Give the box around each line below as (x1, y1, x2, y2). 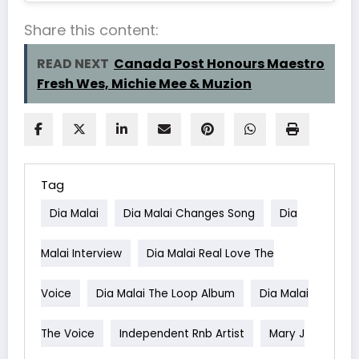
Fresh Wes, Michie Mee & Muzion (37, 74, 252, 93)
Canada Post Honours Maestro (114, 54, 325, 73)
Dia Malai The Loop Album (96, 285, 235, 301)
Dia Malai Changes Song (123, 205, 255, 221)
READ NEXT (37, 54, 109, 73)
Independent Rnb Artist (119, 325, 244, 341)
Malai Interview (41, 245, 122, 261)
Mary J (269, 325, 305, 341)
